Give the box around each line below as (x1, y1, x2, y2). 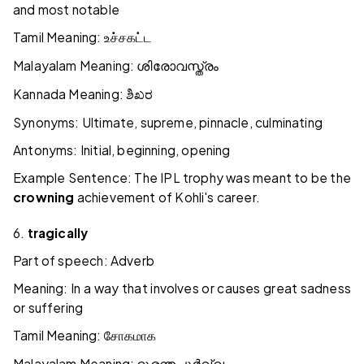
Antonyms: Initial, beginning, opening (13, 142, 231, 158)
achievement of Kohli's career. (74, 189, 261, 206)
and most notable (13, 2, 119, 18)
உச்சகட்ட (103, 31, 151, 45)
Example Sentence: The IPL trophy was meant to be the (13, 170, 351, 186)
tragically (27, 225, 89, 241)
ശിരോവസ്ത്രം (136, 59, 219, 74)
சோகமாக (103, 329, 157, 344)
